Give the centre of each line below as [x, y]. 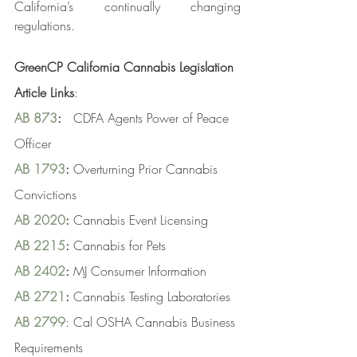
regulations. [45, 26]
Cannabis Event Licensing [139, 220]
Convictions [45, 195]
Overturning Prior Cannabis [145, 169]
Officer [33, 144]
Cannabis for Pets [118, 246]
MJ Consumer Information [138, 271]
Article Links [44, 93]
